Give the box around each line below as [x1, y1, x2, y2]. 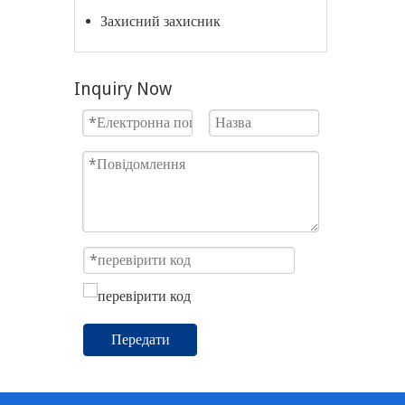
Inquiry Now [74, 79, 172, 99]
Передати [111, 330, 170, 348]
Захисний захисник [100, 13, 221, 30]
